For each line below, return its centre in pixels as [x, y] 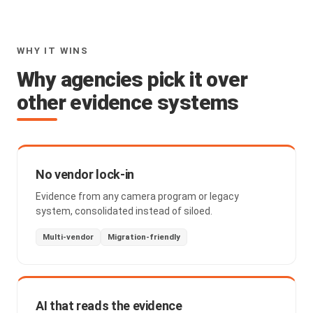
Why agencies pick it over [132, 79]
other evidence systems [128, 102]
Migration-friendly [144, 237]
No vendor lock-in [85, 174]
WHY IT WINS [53, 51]
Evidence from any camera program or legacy [137, 196]
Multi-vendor [68, 237]
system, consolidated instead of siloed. [124, 211]
